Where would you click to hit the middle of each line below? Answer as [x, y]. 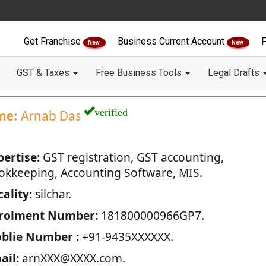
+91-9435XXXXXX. [126, 237]
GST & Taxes [44, 73]
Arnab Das [50, 117]
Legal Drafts [235, 73]
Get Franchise [53, 41]
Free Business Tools [140, 73]
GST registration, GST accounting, [132, 157]
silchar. [51, 194]
